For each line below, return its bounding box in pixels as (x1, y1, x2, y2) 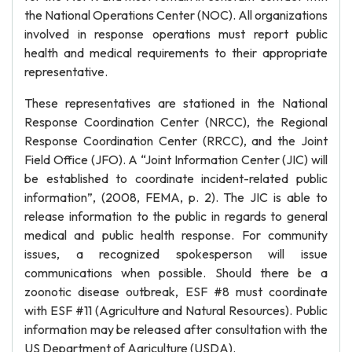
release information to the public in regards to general (24, 208, 328, 224)
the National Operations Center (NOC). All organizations (24, 7, 328, 23)
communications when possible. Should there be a (24, 265, 328, 280)
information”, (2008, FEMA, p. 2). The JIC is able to (24, 189, 328, 205)
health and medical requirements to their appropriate (24, 45, 328, 60)
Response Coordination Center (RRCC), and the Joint (24, 133, 328, 148)
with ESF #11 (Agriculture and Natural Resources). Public (24, 302, 328, 318)
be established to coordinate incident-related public (24, 170, 328, 186)
